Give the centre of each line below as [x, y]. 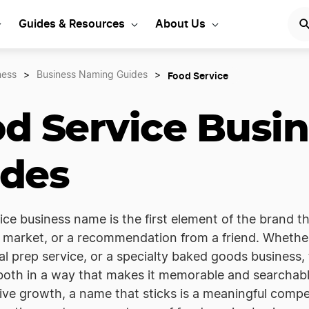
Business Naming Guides [92, 75]
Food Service [198, 76]
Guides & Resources [72, 23]
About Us [180, 23]
